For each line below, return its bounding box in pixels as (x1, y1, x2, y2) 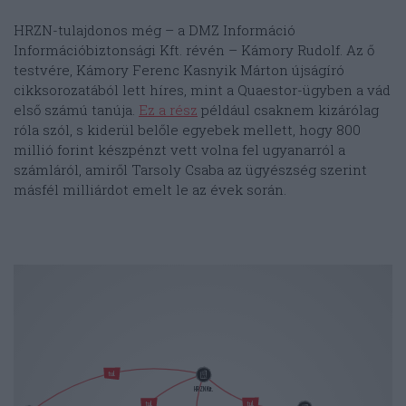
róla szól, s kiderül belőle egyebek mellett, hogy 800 (14, 120, 361, 139)
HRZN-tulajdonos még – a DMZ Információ (14, 20, 295, 39)
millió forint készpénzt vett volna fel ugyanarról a (14, 140, 345, 159)
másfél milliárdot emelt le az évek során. (14, 179, 286, 198)
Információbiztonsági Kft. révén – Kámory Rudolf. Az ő (14, 40, 374, 59)
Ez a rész (139, 100, 198, 119)
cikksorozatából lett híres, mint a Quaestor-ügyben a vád (14, 80, 391, 99)
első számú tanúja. (14, 100, 139, 119)
